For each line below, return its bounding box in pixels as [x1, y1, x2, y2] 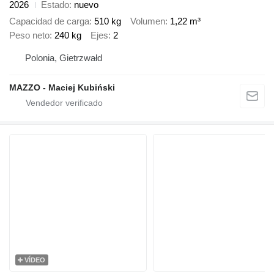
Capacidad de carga [9, 15, 89, 26]
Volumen [130, 15, 165, 26]
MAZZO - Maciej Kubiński [9, 83, 115, 93]
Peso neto [9, 29, 50, 40]
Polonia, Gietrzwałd [25, 53, 102, 64]
